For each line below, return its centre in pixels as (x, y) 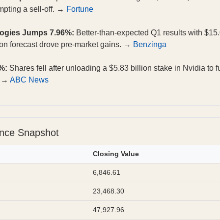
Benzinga (150, 45)
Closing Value (116, 154)
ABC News (29, 80)
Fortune (80, 9)
